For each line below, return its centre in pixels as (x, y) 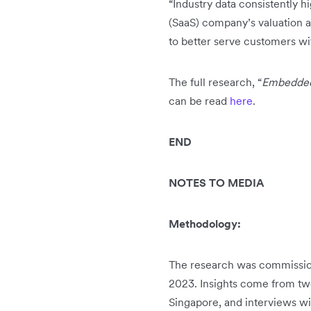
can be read (199, 101)
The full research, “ (215, 82)
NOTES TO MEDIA (217, 183)
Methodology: (205, 224)
